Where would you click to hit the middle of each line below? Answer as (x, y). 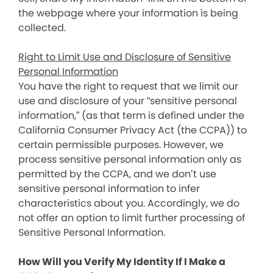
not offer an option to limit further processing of (132, 218)
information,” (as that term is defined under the (131, 115)
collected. (42, 28)
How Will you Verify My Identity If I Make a (122, 262)
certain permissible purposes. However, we (121, 145)
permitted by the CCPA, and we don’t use (117, 174)
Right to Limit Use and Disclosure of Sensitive (125, 57)
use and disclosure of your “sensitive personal (128, 101)
